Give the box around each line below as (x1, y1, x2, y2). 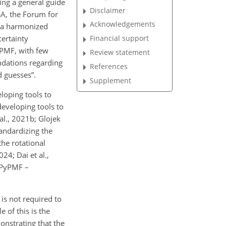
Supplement (90, 75, 132, 85)
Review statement (90, 47, 150, 58)
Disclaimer (90, 5, 126, 15)
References (90, 61, 128, 71)
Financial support (90, 33, 149, 43)
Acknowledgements (90, 19, 156, 29)
